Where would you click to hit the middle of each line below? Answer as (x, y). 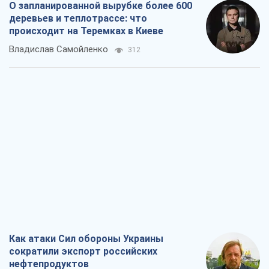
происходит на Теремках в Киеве (86, 31)
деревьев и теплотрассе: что (78, 19)
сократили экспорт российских (83, 252)
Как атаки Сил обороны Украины (86, 239)
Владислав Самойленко (59, 50)
